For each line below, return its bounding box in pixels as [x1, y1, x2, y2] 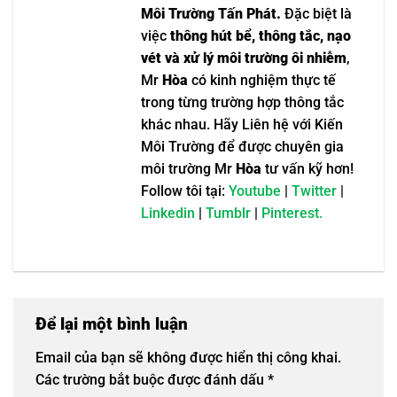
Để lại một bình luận [35, 314, 188, 335]
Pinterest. [261, 205, 323, 222]
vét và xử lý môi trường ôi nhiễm [141, 50, 346, 67]
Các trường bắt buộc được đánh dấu [35, 370, 268, 388]
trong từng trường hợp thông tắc [141, 94, 344, 112]
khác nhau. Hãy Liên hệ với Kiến [141, 116, 343, 134]
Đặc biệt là [281, 5, 352, 23]
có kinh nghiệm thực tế [188, 72, 336, 90]
